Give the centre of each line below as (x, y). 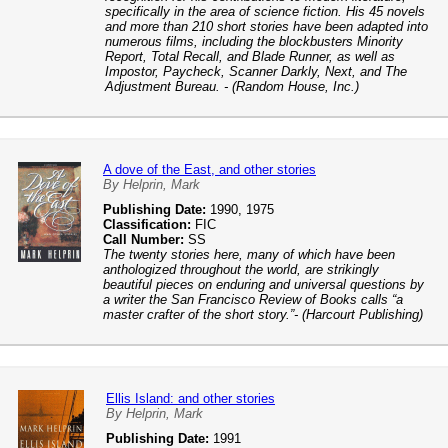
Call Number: (143, 239)
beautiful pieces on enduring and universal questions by (263, 284)
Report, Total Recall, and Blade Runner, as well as (250, 56)
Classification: (147, 224)
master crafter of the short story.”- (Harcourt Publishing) (263, 314)
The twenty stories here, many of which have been (249, 254)
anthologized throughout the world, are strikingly (241, 269)
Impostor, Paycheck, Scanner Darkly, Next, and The (256, 71)
